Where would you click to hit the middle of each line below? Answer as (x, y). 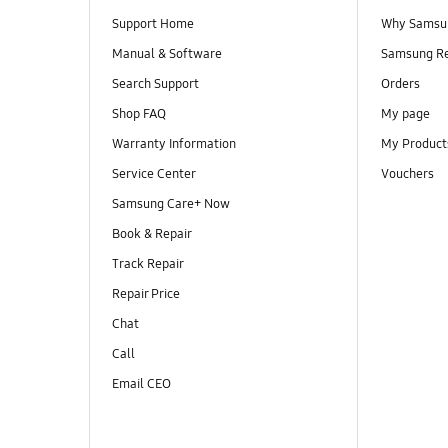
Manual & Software (166, 53)
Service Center (153, 173)
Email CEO (142, 384)
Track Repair (147, 264)
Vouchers (408, 173)
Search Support (155, 83)
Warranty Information (173, 143)
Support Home (152, 23)
